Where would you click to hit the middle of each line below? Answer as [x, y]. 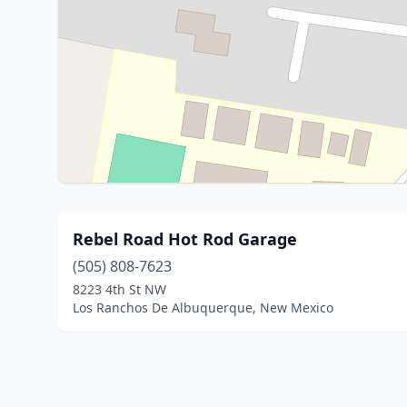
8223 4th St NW [119, 289]
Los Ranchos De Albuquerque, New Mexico [203, 308]
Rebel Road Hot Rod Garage [185, 239]
